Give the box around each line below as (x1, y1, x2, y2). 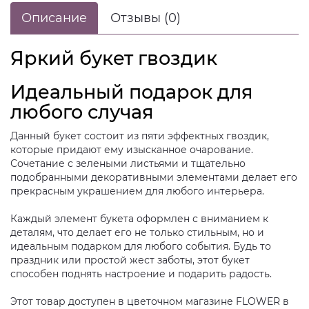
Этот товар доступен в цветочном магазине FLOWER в (10, 295, 289, 308)
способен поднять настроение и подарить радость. (10, 268, 272, 280)
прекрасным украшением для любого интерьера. (10, 185, 264, 197)
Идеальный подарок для (10, 81, 253, 103)
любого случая (10, 101, 154, 123)
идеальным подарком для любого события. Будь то (10, 240, 271, 252)
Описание (21, 10, 87, 26)
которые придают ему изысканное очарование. (10, 143, 253, 156)
